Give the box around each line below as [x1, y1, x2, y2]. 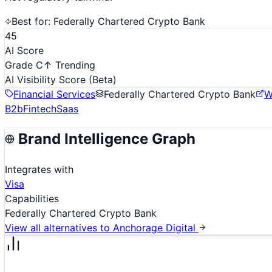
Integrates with [5, 163, 73, 175]
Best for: [12, 15, 53, 27]
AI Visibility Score [5, 73, 89, 86]
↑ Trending [43, 58, 95, 71]
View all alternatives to [5, 221, 113, 234]
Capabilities [5, 192, 59, 205]
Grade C [5, 58, 43, 71]
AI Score [5, 44, 44, 56]
